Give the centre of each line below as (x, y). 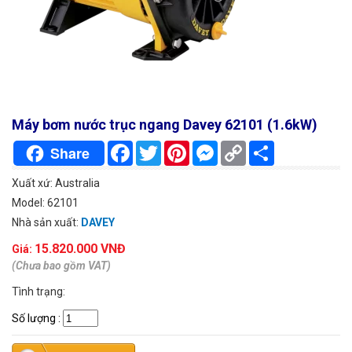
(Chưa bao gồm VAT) (61, 266)
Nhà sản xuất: (46, 223)
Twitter (179, 147)
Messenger (246, 147)
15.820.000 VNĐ (80, 249)
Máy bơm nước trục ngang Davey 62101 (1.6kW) (165, 125)
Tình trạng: (38, 292)
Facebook (157, 147)
